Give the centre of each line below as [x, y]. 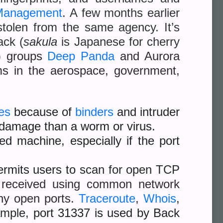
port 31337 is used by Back [105, 213]
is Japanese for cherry [119, 42]
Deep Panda [81, 56]
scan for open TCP [129, 169]
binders [94, 112]
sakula [41, 42]
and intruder [147, 112]
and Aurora [147, 56]
